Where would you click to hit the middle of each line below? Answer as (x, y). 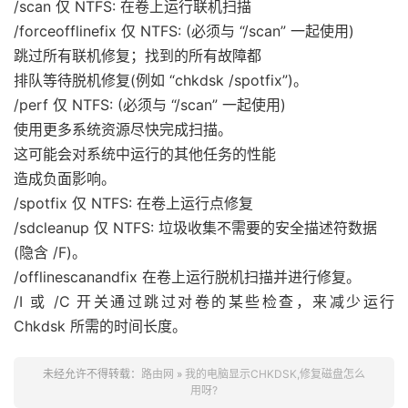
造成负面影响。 (65, 178)
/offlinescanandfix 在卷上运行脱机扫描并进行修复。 (187, 277)
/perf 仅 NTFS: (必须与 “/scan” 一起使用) (150, 105)
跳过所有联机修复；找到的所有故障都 (138, 56)
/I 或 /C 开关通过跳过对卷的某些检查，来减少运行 (204, 301)
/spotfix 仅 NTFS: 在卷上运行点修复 (133, 203)
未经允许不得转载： (92, 374)
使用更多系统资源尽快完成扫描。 (123, 129)
